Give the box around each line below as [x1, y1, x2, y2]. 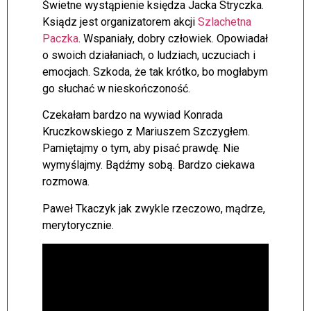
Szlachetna [198, 15, 251, 28]
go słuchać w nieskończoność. [42, 81, 190, 95]
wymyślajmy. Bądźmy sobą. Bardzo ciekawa [42, 158, 255, 172]
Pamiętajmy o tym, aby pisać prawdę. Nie [42, 142, 239, 155]
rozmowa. [42, 175, 90, 189]
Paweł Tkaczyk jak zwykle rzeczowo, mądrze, [42, 201, 265, 215]
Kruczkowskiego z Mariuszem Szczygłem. [42, 125, 250, 139]
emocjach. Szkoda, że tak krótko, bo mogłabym [42, 65, 268, 78]
